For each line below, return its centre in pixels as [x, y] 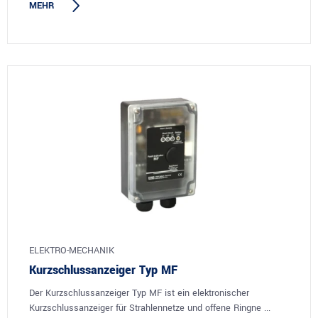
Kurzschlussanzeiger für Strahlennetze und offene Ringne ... [150, 308]
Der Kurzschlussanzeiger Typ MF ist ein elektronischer [139, 293]
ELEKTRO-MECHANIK [72, 250]
